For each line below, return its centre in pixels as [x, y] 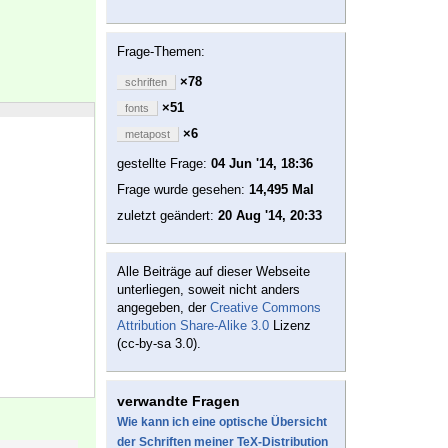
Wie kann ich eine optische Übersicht [222, 422]
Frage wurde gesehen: [183, 190]
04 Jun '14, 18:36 [262, 164]
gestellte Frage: [164, 164]
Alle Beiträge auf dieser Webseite [213, 272]
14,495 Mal [281, 190]
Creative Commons [265, 308]
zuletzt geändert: [167, 216]
